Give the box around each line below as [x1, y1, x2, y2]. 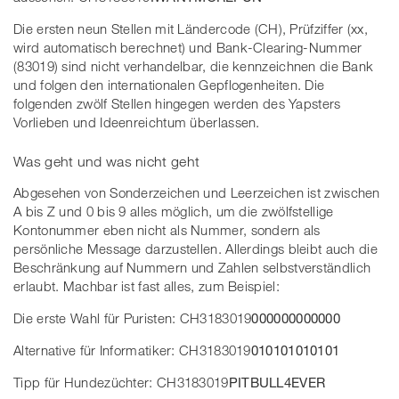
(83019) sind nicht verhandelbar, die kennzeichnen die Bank [13, 58, 374, 75]
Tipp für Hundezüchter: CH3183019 [13, 373, 229, 390]
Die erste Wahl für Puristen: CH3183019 [13, 309, 252, 326]
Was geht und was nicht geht [13, 152, 200, 169]
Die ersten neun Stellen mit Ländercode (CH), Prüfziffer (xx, [13, 20, 368, 37]
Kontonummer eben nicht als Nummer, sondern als [13, 221, 321, 238]
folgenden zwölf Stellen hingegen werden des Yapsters [13, 95, 341, 112]
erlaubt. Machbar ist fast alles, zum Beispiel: [13, 277, 280, 294]
